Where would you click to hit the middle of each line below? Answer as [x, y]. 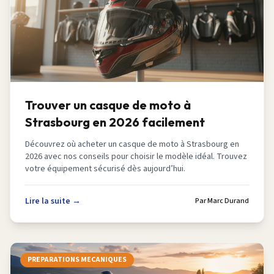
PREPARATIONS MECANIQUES [77, 260]
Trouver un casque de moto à [108, 105]
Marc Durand [228, 201]
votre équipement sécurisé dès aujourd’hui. [105, 169]
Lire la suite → [53, 201]
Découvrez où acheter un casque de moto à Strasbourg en [132, 144]
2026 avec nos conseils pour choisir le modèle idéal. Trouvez [136, 157]
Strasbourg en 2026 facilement [115, 122]
